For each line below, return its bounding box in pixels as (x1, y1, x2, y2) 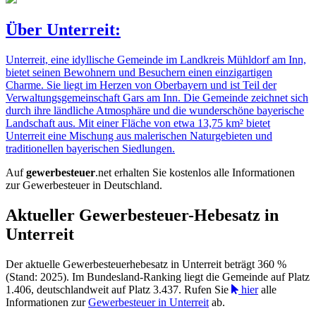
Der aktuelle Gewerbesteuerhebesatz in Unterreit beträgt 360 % (6, 258, 286, 271)
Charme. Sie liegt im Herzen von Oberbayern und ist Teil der (6, 79, 276, 92)
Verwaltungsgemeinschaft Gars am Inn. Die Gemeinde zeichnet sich (6, 92, 308, 104)
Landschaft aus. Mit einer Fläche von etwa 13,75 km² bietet (6, 117, 270, 130)
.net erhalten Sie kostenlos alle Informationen (95, 166, 295, 179)
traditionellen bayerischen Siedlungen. (6, 142, 175, 155)
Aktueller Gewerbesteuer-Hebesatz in (6, 206, 279, 225)
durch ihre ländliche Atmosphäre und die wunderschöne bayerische (6, 104, 304, 117)
